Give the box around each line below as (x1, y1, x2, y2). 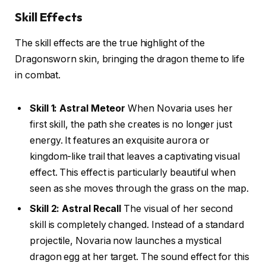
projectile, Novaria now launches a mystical (30, 235, 221, 246)
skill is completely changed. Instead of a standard (30, 219, 245, 230)
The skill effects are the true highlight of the (15, 37, 205, 49)
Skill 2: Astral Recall (30, 203, 122, 214)
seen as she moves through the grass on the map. (30, 183, 249, 194)
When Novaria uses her (125, 103, 233, 114)
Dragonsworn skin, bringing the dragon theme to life (15, 53, 245, 65)
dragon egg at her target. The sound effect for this (30, 251, 249, 262)
